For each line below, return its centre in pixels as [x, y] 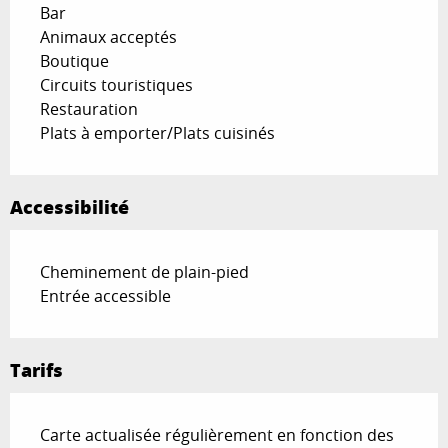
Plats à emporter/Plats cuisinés [157, 133]
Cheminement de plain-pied [144, 272]
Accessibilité [69, 207]
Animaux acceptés [108, 37]
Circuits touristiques [116, 85]
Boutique [74, 61]
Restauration [89, 109]
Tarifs [36, 370]
